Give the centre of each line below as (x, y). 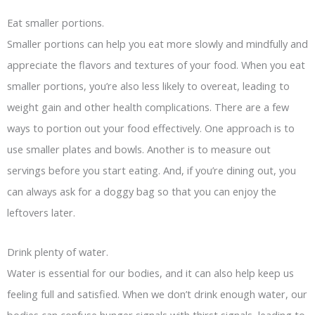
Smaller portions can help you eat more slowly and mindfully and (157, 44)
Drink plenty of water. (58, 251)
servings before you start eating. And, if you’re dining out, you (152, 171)
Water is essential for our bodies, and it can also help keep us (150, 272)
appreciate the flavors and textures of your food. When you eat (156, 65)
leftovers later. (41, 213)
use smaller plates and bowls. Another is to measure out (139, 149)
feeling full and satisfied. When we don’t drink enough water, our (157, 294)
